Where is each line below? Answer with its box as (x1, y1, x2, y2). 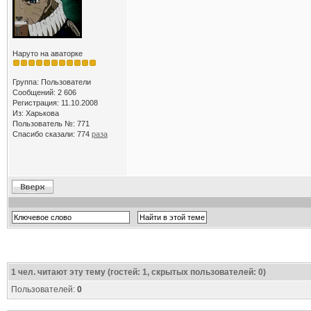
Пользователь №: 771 (12, 119, 90, 128)
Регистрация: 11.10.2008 (12, 99, 98, 107)
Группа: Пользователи (12, 78, 91, 86)
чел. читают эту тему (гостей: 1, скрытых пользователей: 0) (15, 267, 266, 277)
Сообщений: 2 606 (12, 88, 76, 96)
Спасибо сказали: (12, 130, 77, 138)
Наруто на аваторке (12, 49, 83, 58)
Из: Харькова (12, 109, 59, 117)
